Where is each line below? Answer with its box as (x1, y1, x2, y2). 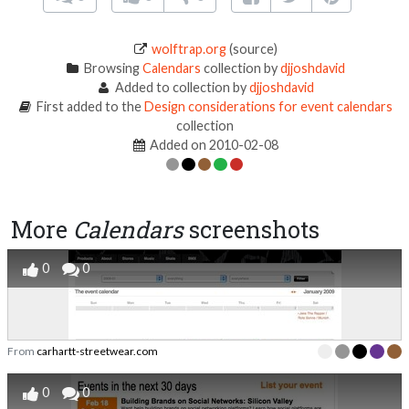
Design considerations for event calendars (143, 98, 393, 114)
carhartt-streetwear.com (37, 343, 158, 358)
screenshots (184, 214, 320, 245)
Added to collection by (111, 79, 249, 95)
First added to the (33, 98, 144, 114)
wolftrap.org (151, 40, 226, 57)
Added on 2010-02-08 (147, 136, 279, 152)
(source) (225, 40, 278, 57)
